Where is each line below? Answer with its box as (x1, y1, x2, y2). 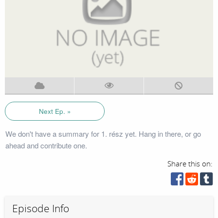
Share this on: (167, 159, 213, 168)
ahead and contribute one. (5, 140, 87, 150)
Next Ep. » (38, 106, 71, 116)
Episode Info (12, 202, 69, 215)
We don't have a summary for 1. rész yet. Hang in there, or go (5, 128, 201, 139)
